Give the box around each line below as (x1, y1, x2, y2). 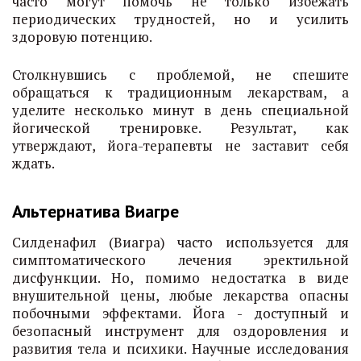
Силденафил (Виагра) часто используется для (12, 233, 349, 251)
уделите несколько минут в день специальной (12, 101, 349, 119)
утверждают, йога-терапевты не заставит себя (12, 136, 349, 155)
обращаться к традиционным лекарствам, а (12, 83, 349, 102)
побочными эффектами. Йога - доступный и (12, 304, 349, 322)
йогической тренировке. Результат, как (12, 118, 349, 137)
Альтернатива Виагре (12, 200, 179, 222)
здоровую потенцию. (12, 27, 152, 46)
